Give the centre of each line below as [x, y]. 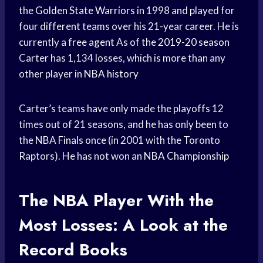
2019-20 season [194, 42]
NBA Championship [186, 156]
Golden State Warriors [85, 11]
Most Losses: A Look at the [123, 225]
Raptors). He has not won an [81, 156]
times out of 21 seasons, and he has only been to [124, 124]
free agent [91, 42]
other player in [51, 74]
